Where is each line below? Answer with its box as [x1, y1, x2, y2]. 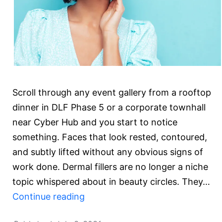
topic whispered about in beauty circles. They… [12, 176, 210, 187]
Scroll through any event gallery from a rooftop [12, 87, 211, 98]
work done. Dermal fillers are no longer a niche [12, 161, 208, 172]
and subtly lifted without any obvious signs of [12, 146, 203, 157]
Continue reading [12, 191, 85, 202]
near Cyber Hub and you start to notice [12, 116, 177, 127]
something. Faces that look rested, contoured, [12, 131, 207, 142]
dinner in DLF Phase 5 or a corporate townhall [12, 102, 206, 112]
